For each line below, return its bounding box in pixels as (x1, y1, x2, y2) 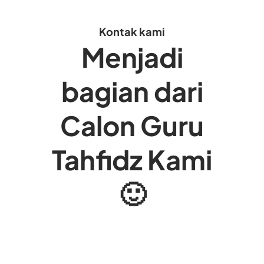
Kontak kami (99, 24, 165, 38)
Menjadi (81, 39, 183, 74)
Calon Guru (60, 108, 204, 142)
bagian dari (61, 74, 203, 108)
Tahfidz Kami (52, 142, 212, 176)
